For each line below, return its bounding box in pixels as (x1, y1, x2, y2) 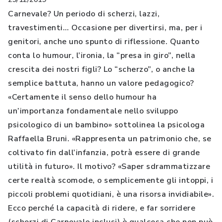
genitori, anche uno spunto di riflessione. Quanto (8, 36, 200, 47)
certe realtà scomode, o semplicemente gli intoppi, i (8, 175, 213, 186)
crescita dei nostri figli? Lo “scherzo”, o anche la (8, 64, 195, 75)
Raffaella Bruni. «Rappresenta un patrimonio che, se (8, 133, 212, 144)
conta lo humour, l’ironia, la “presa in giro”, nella (8, 50, 195, 61)
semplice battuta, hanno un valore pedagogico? (8, 78, 194, 89)
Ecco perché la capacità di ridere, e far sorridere (8, 203, 195, 214)
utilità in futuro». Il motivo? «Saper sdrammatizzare (8, 161, 210, 172)
